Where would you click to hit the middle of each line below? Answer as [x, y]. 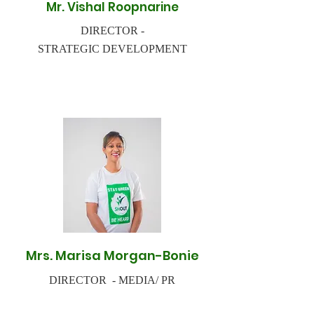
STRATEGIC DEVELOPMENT [112, 49]
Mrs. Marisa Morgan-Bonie [112, 255]
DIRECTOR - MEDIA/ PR [112, 280]
